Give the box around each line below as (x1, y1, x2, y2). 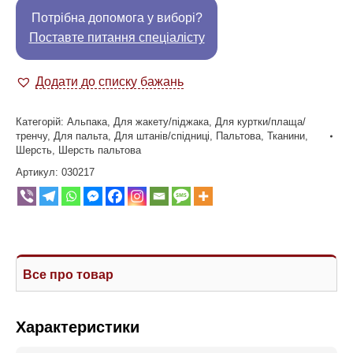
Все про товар (23, 268, 113, 281)
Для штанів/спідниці (114, 130, 210, 142)
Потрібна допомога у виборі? (31, 11, 203, 24)
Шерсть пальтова (58, 144, 141, 156)
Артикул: (16, 166, 61, 178)
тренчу (16, 130, 47, 142)
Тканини (267, 130, 305, 142)
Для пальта (54, 130, 108, 142)
